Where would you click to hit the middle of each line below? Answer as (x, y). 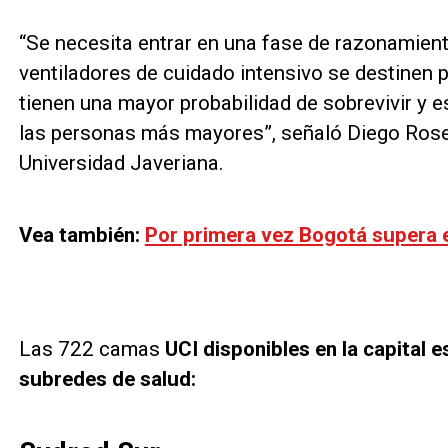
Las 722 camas (89, 349)
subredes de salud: (107, 379)
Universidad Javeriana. (121, 162)
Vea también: (81, 234)
